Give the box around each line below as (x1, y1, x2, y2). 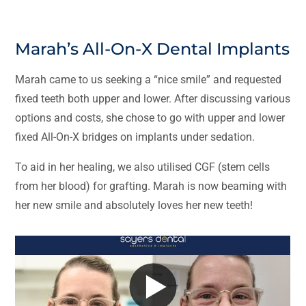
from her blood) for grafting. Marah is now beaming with (15, 180, 288, 193)
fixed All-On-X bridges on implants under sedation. (15, 130, 255, 144)
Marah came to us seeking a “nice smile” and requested (15, 73, 282, 87)
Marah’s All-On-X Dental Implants (15, 39, 290, 59)
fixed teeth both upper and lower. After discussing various (15, 92, 291, 106)
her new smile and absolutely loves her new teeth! (15, 199, 253, 212)
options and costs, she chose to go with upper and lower (15, 111, 286, 125)
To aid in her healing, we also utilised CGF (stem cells (15, 161, 270, 174)
